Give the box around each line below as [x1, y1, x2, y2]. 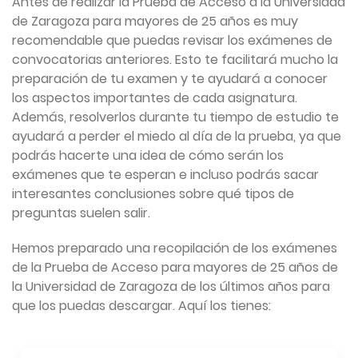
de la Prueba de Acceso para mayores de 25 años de [12, 258, 338, 277]
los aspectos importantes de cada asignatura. [12, 89, 297, 108]
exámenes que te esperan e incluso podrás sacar [12, 165, 319, 185]
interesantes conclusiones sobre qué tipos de [12, 185, 294, 204]
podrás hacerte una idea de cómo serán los [12, 146, 284, 165]
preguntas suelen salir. [12, 204, 150, 223]
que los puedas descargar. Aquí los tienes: [12, 296, 271, 316]
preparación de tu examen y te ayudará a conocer [12, 70, 328, 89]
